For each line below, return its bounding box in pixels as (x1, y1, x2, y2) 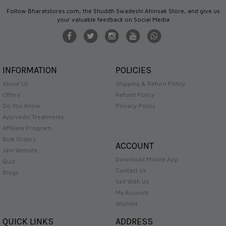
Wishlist (116, 200, 138, 207)
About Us (3, 80, 28, 87)
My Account (116, 189, 148, 196)
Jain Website (3, 146, 38, 154)
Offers (3, 91, 20, 98)
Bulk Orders (3, 135, 36, 143)
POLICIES (116, 64, 151, 76)
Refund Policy (116, 91, 154, 98)
